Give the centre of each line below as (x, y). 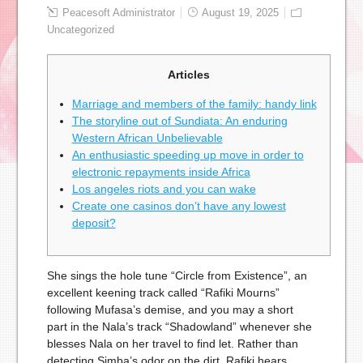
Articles (188, 75)
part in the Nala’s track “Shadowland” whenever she (179, 327)
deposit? (94, 223)
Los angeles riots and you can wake (164, 189)
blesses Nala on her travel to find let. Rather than (172, 344)
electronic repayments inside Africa (161, 172)
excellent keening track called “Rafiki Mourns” (163, 293)
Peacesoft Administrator (118, 13)
